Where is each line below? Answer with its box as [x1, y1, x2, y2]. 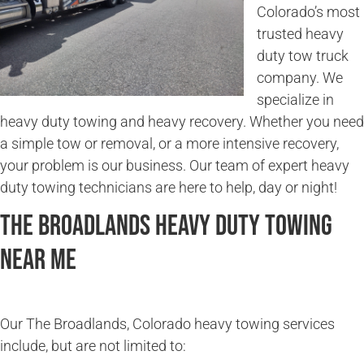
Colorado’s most [257, 2, 360, 20]
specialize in [257, 90, 334, 108]
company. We [257, 68, 343, 86]
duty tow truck [257, 46, 349, 64]
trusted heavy [257, 24, 344, 42]
